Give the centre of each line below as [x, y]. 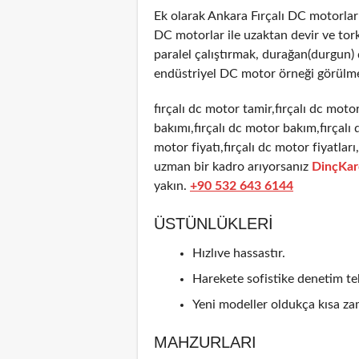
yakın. [170, 186]
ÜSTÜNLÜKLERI [214, 223]
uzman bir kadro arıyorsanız [233, 166]
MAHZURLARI [205, 342]
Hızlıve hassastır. [239, 253]
